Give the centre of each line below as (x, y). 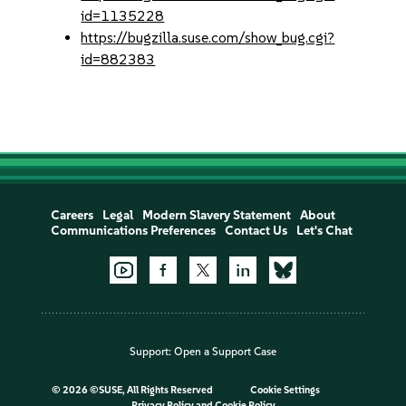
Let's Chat (324, 231)
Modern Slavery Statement (216, 215)
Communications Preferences (133, 231)
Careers (72, 215)
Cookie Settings (285, 391)
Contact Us (256, 231)
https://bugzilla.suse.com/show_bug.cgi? (208, 38)
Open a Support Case (225, 352)
